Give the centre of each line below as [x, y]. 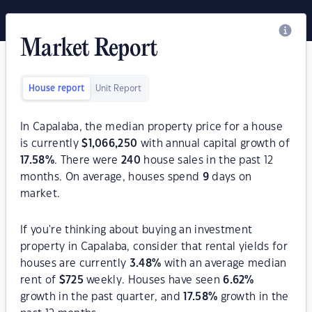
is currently [51, 144]
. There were [88, 161]
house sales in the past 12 [207, 161]
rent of [40, 280]
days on [230, 177]
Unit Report [118, 88]
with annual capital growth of [213, 144]
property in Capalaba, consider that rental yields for [154, 247]
